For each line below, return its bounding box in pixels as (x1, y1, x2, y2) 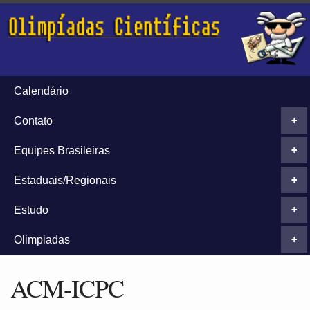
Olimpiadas (14, 233, 70, 246)
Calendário (14, 84, 69, 97)
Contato (14, 114, 53, 127)
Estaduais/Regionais (14, 174, 116, 186)
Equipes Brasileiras (14, 144, 110, 156)
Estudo (14, 203, 48, 216)
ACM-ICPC (10, 271, 124, 304)
